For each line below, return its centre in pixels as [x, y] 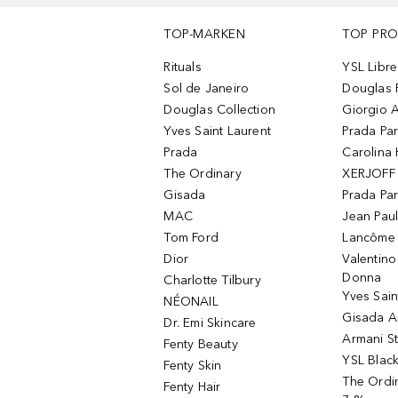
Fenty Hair [192, 387]
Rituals [183, 67]
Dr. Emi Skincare [210, 323]
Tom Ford [191, 238]
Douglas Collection [220, 110]
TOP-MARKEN [205, 34]
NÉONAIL [191, 302]
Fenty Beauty [201, 344]
